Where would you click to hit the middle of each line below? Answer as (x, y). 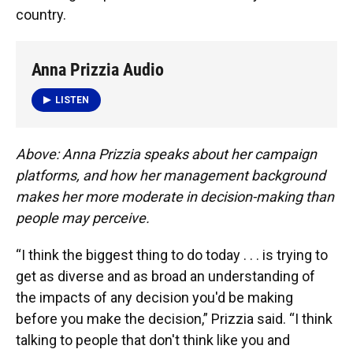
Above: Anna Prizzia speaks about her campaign (166, 154)
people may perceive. (83, 217)
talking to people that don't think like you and (153, 340)
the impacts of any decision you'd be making (154, 297)
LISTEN (72, 100)
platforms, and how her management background (171, 175)
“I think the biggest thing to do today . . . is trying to (172, 255)
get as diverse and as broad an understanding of (165, 276)
